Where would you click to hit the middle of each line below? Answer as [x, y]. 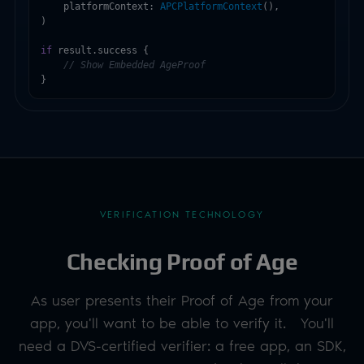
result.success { [100, 50]
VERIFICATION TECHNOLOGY [182, 214]
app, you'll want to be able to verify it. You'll [182, 322]
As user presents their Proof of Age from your [182, 299]
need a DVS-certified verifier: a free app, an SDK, [182, 344]
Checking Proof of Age [182, 261]
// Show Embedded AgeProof [134, 65]
